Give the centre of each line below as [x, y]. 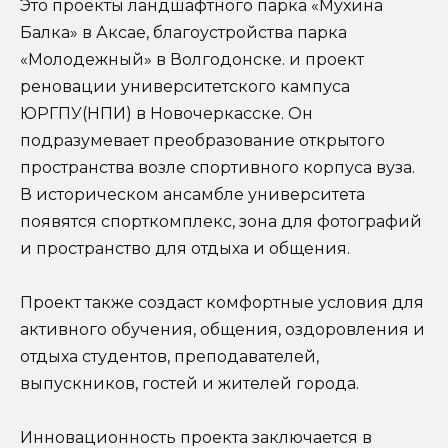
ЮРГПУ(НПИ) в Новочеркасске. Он [166, 113]
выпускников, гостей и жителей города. [189, 383]
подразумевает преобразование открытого [202, 140]
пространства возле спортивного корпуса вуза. [217, 167]
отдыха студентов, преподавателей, [169, 356]
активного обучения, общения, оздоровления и [222, 329]
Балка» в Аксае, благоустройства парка [183, 32]
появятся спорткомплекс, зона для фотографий [221, 221]
